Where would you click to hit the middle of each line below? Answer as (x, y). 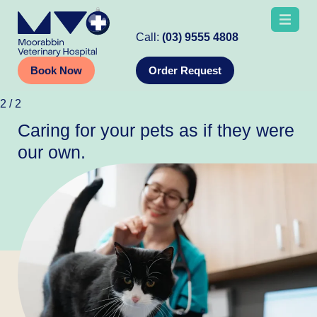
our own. (52, 152)
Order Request (185, 70)
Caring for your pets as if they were (156, 130)
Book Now (56, 70)
